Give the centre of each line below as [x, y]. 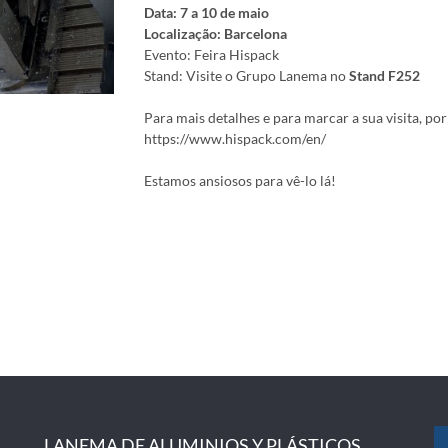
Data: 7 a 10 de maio [206, 12]
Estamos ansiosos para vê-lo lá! [240, 180]
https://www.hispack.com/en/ [235, 138]
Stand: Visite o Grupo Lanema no [246, 75]
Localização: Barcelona [215, 33]
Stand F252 [384, 75]
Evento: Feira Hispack [211, 54]
